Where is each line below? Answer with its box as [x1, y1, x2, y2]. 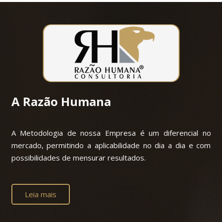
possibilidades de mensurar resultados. [11, 153, 146, 163]
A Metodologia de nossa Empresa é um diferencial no [11, 128, 211, 138]
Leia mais [24, 189, 56, 199]
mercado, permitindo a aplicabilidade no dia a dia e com [11, 140, 211, 151]
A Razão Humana [11, 93, 111, 110]
